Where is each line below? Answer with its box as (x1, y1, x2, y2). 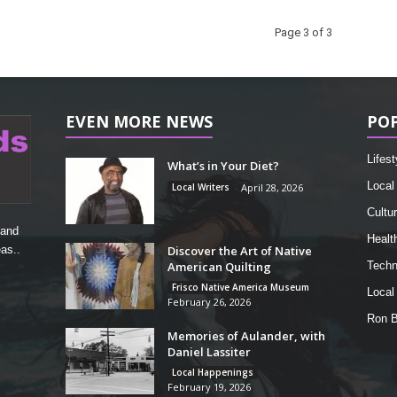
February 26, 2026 (167, 295, 251, 309)
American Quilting (167, 259, 271, 276)
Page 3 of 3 (274, 26, 332, 40)
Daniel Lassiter (167, 344, 251, 361)
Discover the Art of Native (167, 243, 312, 260)
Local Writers (171, 181, 230, 194)
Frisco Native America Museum (171, 281, 309, 294)
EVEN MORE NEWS (65, 111, 213, 133)
